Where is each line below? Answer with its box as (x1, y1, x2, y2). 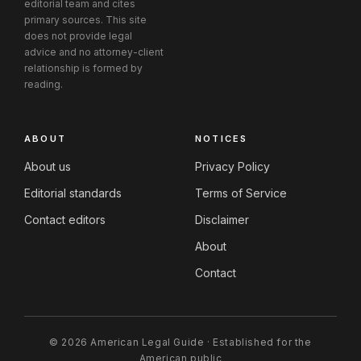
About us (24, 159, 71, 173)
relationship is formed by (24, 61, 143, 74)
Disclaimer (195, 212, 249, 226)
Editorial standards (24, 185, 122, 200)
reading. (24, 77, 63, 90)
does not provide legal (24, 29, 132, 42)
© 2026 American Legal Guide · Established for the (49, 335, 312, 348)
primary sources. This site (24, 13, 147, 26)
